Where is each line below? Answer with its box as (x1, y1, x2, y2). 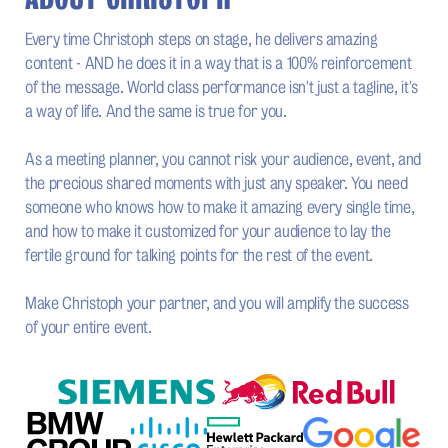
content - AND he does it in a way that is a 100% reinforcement (25, 54, 412, 74)
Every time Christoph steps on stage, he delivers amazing (25, 30, 378, 50)
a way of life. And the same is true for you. (25, 102, 287, 122)
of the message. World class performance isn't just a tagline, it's (25, 78, 418, 98)
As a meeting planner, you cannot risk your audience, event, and (25, 150, 421, 170)
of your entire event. (25, 318, 152, 338)
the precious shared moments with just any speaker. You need (25, 174, 408, 194)
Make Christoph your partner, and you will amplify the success (25, 294, 409, 314)
